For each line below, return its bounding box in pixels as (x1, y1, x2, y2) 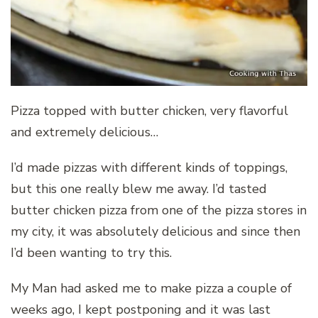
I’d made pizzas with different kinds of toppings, (11, 158, 287, 176)
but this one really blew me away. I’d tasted (11, 180, 267, 197)
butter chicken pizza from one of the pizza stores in (11, 201, 307, 219)
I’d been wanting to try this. (11, 243, 172, 261)
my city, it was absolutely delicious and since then (11, 222, 300, 240)
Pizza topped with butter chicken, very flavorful (11, 102, 288, 119)
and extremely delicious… (11, 123, 158, 141)
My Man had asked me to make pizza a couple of (11, 279, 292, 297)
